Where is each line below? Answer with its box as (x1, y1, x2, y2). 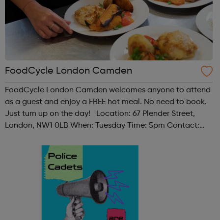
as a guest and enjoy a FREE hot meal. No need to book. (5, 98, 207, 106)
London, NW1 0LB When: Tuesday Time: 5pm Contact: (5, 121, 199, 130)
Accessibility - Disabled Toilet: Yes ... (5, 145, 135, 153)
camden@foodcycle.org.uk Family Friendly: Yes (5, 133, 172, 141)
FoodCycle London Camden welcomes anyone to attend (5, 86, 211, 94)
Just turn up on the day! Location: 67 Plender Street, (5, 110, 96, 118)
